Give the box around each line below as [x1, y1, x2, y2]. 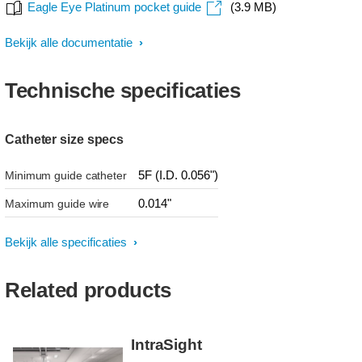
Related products [5, 278, 172, 302]
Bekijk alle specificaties [5, 235, 130, 249]
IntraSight [131, 336, 202, 353]
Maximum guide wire [5, 197, 110, 210]
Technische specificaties [5, 78, 241, 103]
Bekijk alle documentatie [5, 36, 136, 49]
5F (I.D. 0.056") [138, 168, 218, 182]
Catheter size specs [5, 133, 124, 146]
